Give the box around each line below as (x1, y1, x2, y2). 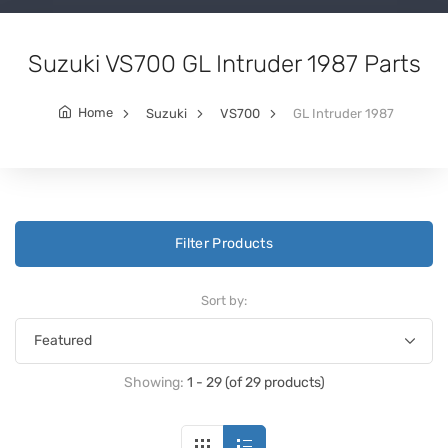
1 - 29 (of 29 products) (186, 373, 325, 391)
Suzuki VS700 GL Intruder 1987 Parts (27, 49, 421, 78)
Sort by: (201, 292, 247, 308)
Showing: (123, 373, 187, 391)
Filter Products (174, 234, 274, 252)
